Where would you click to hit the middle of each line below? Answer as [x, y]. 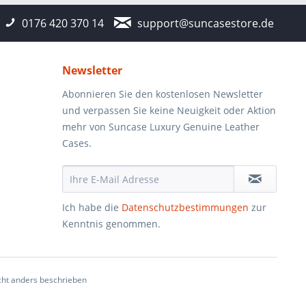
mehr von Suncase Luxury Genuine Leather [161, 127]
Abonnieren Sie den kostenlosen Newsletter [163, 94]
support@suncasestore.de [206, 23]
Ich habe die [92, 207]
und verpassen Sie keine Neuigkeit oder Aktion [169, 110]
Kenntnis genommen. [111, 224]
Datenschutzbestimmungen [185, 207]
